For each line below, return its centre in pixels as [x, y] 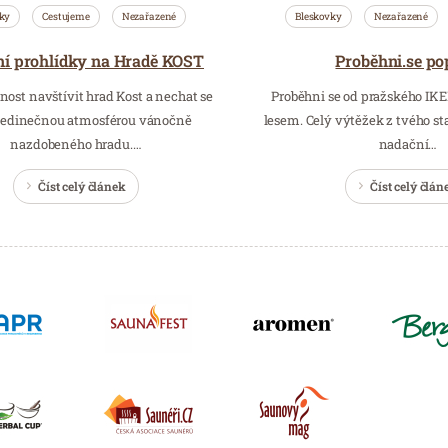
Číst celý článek [82, 185]
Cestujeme [66, 16]
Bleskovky [318, 16]
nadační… [408, 143]
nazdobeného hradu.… [76, 143]
